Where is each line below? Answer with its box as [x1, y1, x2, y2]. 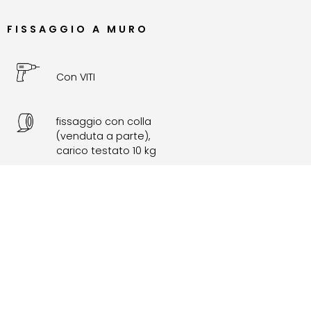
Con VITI [56, 70, 96, 85]
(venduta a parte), [56, 128, 151, 143]
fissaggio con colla [56, 114, 152, 128]
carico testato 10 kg [56, 143, 157, 158]
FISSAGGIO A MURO [7, 22, 149, 36]
